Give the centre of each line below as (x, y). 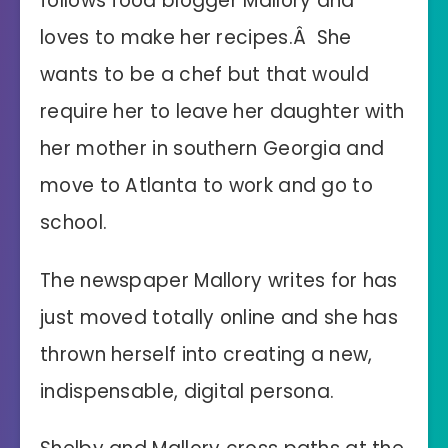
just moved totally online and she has (219, 317)
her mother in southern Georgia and (212, 148)
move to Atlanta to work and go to (206, 185)
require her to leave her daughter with (222, 111)
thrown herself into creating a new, (206, 354)
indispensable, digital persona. (187, 391)
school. (74, 222)
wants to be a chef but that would (204, 74)
